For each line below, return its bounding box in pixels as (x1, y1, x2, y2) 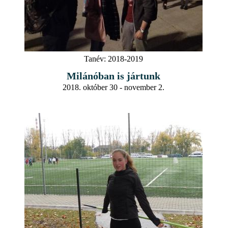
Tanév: (84, 54, 106, 63)
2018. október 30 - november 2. (63, 82, 164, 92)
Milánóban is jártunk (67, 70, 160, 81)
